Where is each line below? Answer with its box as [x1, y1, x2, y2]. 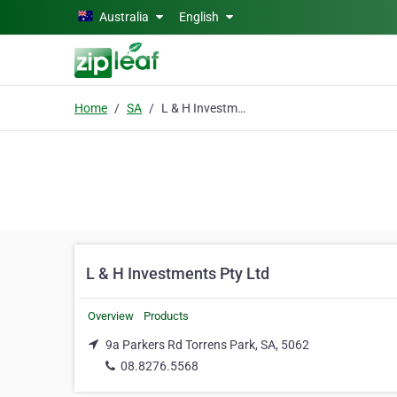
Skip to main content [6, 8, 122, 22]
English [179, 10, 222, 24]
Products [144, 309, 189, 323]
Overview [88, 309, 134, 323]
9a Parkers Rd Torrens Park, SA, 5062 [105, 338, 309, 352]
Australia [99, 10, 149, 24]
